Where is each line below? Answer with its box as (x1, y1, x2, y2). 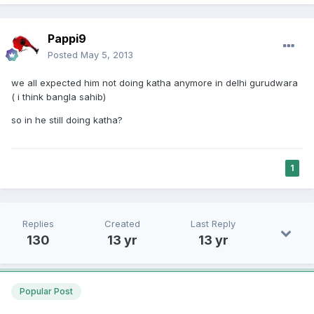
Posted (48, 48, 81, 60)
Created (104, 217, 140, 229)
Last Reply (191, 217, 235, 229)
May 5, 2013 (81, 48, 133, 60)
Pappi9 (48, 31, 86, 46)
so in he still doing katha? (11, 114, 123, 125)
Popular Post (20, 285, 73, 296)
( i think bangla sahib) (11, 90, 106, 102)
